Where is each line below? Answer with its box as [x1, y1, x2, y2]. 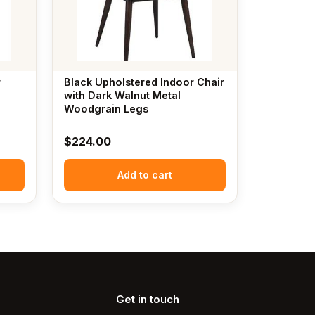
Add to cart [117, 169, 172, 181]
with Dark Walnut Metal [63, 89, 181, 102]
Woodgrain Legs [63, 103, 148, 115]
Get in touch [115, 292, 179, 307]
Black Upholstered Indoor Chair [63, 76, 224, 89]
